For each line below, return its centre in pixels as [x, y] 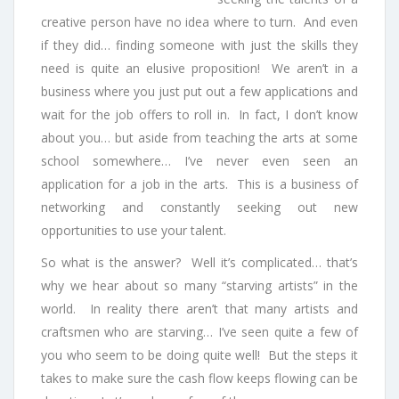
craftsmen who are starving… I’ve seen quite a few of [199, 332]
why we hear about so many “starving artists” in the [199, 286]
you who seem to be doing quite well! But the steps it [199, 355]
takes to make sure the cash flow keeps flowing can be [199, 379]
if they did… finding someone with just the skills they [199, 45]
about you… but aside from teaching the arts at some [199, 138]
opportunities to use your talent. [134, 231]
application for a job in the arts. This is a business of [199, 184]
